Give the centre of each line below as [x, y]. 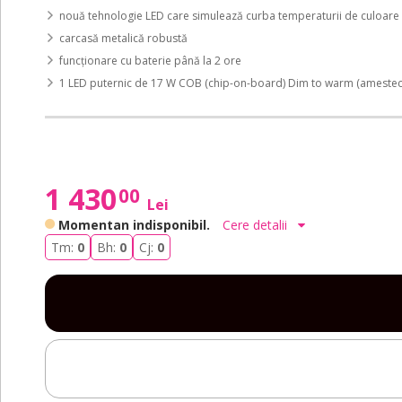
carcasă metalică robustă [123, 38]
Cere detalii [257, 224]
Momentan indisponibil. [134, 224]
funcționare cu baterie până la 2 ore [150, 61]
